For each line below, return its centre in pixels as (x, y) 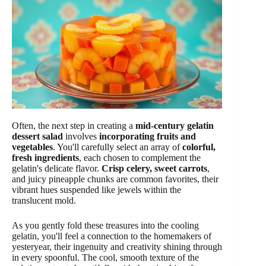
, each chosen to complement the (140, 158)
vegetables (32, 147)
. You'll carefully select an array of (118, 147)
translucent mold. (44, 201)
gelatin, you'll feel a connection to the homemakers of (112, 236)
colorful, (199, 147)
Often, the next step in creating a (74, 126)
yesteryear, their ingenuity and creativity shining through (117, 247)
